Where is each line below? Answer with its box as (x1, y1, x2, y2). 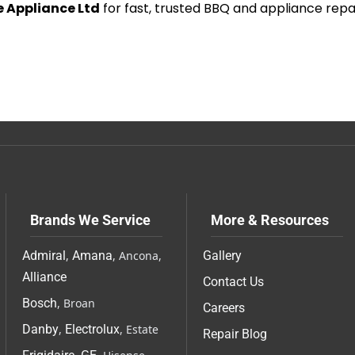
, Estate (120, 322, 158, 338)
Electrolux (65, 322, 120, 338)
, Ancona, (113, 248, 162, 264)
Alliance (22, 269, 67, 285)
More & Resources (211, 212, 329, 229)
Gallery (203, 248, 242, 264)
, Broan (57, 296, 95, 311)
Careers (203, 300, 245, 316)
